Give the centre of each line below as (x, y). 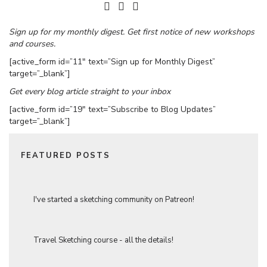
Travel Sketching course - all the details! (103, 240)
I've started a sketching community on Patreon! (113, 199)
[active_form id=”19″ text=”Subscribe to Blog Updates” (112, 109)
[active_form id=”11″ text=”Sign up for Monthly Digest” (112, 61)
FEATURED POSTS (66, 155)
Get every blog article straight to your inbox (91, 91)
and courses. (32, 44)
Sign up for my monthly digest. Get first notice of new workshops (132, 32)
